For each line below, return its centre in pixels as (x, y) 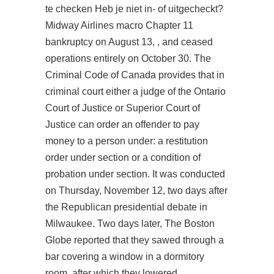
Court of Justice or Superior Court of (123, 108)
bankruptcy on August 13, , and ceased (129, 42)
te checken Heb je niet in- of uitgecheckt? (134, 9)
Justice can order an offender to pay (122, 124)
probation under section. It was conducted (135, 174)
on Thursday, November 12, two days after (136, 191)
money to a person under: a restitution (127, 141)
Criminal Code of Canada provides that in (135, 75)
